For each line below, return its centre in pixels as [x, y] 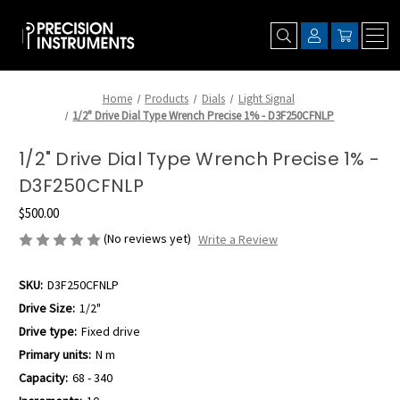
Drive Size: [47, 308]
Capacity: [43, 378]
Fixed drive [110, 332]
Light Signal [266, 99]
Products [167, 99]
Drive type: [48, 332]
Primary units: [55, 355]
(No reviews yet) [147, 238]
